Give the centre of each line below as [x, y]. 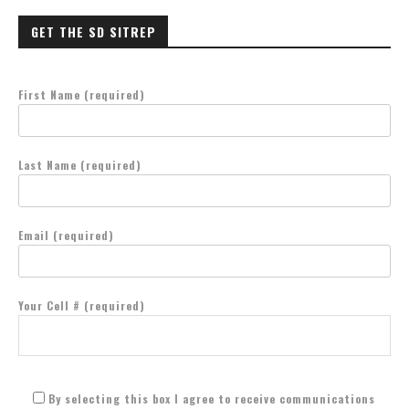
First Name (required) [82, 94]
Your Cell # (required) [82, 305]
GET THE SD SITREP [94, 31]
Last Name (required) [80, 164]
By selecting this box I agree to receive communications [212, 398]
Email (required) [66, 235]
